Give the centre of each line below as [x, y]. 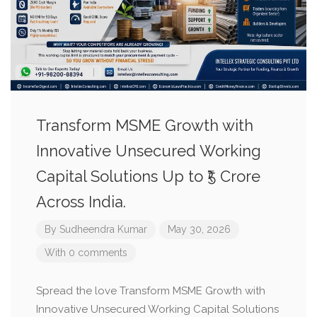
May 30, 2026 [199, 229]
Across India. [81, 202]
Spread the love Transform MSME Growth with [151, 291]
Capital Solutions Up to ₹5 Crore [148, 176]
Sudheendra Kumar [103, 229]
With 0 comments [86, 253]
